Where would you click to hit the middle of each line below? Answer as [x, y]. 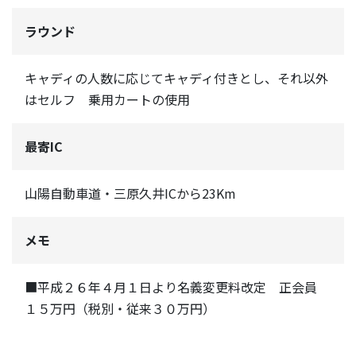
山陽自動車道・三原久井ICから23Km [130, 193]
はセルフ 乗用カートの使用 [107, 100]
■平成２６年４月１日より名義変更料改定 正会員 [177, 287]
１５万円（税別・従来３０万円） [120, 309]
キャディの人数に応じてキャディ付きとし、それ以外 [176, 78]
